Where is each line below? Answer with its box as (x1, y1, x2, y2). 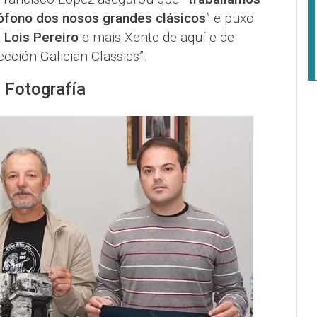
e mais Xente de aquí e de (81, 28, 234, 45)
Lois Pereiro (4, 28, 82, 45)
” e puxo (205, 9, 254, 26)
